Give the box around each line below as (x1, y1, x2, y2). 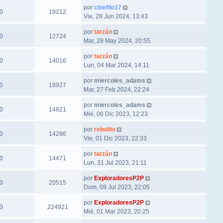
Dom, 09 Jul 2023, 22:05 (83, 184, 150, 191)
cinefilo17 (94, 4, 121, 11)
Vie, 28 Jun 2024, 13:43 (83, 13, 148, 20)
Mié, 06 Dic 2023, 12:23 (83, 111, 148, 117)
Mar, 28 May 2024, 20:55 (83, 37, 150, 44)
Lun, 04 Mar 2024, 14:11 (83, 62, 149, 69)
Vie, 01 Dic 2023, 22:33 (83, 135, 147, 142)
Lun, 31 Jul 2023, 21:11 (83, 159, 147, 166)
